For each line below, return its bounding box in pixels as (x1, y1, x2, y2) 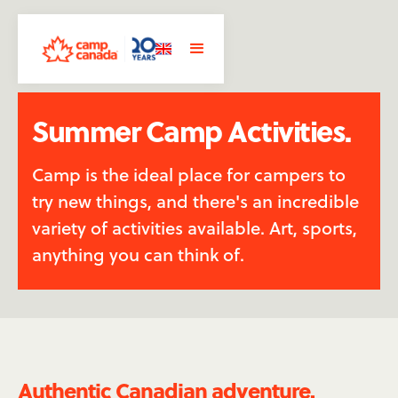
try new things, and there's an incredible (32, 188, 359, 214)
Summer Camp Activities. (32, 109, 351, 151)
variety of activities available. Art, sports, (32, 215, 357, 241)
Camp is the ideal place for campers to (32, 162, 346, 187)
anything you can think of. (32, 242, 244, 267)
